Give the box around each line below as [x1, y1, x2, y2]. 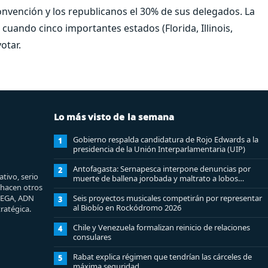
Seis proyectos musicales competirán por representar [72, 192, 262, 203]
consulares [72, 231, 111, 242]
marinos [72, 182, 102, 193]
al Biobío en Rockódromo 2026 [72, 202, 181, 213]
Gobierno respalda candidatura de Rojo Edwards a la [72, 133, 258, 145]
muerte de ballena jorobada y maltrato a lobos [72, 172, 238, 184]
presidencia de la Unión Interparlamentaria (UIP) [72, 143, 245, 154]
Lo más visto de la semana [53, 110, 175, 123]
